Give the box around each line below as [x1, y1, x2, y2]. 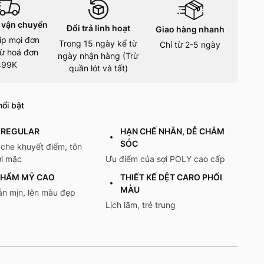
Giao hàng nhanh [156, 24, 225, 35]
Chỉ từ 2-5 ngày [160, 39, 221, 50]
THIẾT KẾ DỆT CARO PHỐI [120, 172, 222, 183]
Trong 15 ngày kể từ [59, 38, 138, 49]
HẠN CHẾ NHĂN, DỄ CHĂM [120, 126, 225, 137]
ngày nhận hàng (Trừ [58, 51, 139, 61]
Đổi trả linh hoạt [66, 23, 130, 34]
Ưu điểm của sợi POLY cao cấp [105, 154, 225, 164]
